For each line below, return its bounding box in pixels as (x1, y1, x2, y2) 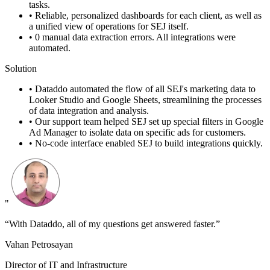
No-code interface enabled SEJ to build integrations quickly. (35, 138, 263, 149)
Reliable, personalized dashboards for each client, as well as (35, 10, 262, 21)
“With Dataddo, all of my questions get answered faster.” (5, 219, 220, 230)
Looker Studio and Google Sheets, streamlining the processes (29, 95, 262, 105)
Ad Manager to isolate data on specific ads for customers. (29, 127, 246, 138)
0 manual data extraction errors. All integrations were (35, 32, 236, 43)
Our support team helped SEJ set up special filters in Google (35, 116, 263, 127)
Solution (5, 63, 37, 74)
